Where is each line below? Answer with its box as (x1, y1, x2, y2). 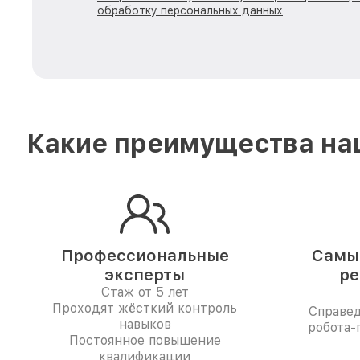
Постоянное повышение (68, 333, 221, 348)
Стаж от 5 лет (100, 284, 189, 300)
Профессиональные (60, 246, 229, 265)
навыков (118, 317, 171, 332)
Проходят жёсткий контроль (52, 301, 237, 316)
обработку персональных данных (97, 4, 283, 17)
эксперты (104, 265, 185, 284)
